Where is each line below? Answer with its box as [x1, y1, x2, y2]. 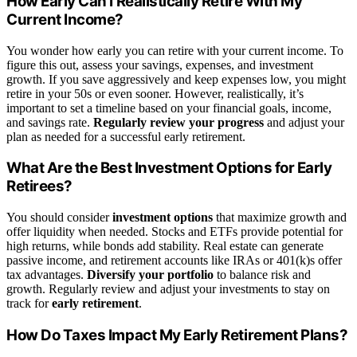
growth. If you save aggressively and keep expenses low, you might [6, 72, 346, 86]
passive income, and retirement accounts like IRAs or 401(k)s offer [6, 253, 342, 267]
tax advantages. [6, 267, 87, 281]
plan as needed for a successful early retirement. [6, 129, 245, 143]
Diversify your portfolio [87, 267, 214, 281]
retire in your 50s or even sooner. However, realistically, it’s [6, 86, 304, 100]
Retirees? [6, 177, 73, 196]
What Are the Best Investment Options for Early [6, 159, 332, 178]
